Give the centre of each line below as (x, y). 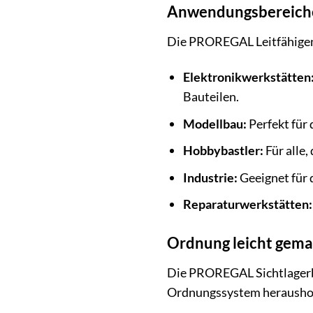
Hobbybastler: (224, 151)
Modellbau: (215, 123)
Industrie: (211, 177)
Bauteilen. (211, 96)
